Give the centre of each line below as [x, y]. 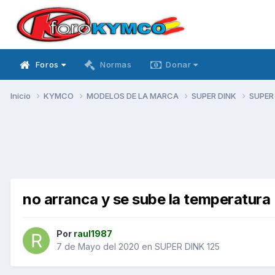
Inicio [21, 95]
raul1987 [93, 234]
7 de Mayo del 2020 [98, 247]
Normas [116, 64]
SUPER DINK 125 [187, 247]
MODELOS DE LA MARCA [134, 95]
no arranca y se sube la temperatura [147, 199]
